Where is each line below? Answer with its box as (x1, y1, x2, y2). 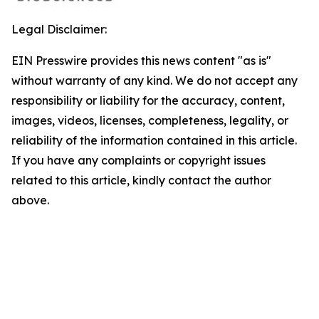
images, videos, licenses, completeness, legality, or (11, 113, 288, 127)
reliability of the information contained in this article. (11, 133, 297, 147)
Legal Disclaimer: (11, 22, 107, 36)
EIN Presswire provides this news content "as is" (11, 53, 271, 68)
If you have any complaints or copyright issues (11, 153, 266, 167)
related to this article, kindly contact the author (11, 173, 271, 187)
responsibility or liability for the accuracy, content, (11, 93, 285, 108)
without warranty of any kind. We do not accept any (11, 73, 298, 88)
